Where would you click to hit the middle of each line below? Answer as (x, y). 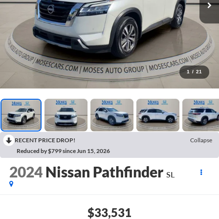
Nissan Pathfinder (104, 172)
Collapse (201, 140)
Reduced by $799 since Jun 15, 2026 (63, 151)
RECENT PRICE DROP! (45, 140)
